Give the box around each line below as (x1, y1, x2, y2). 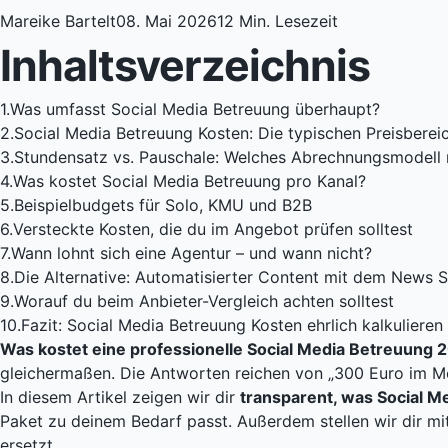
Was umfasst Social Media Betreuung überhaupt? (10, 99, 380, 120)
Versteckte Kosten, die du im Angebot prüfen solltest (13, 219, 413, 240)
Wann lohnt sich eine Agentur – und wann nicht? (11, 243, 372, 264)
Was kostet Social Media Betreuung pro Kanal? (13, 171, 366, 192)
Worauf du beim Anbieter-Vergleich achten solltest (14, 291, 394, 312)
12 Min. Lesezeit (217, 11, 338, 32)
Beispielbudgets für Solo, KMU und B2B (14, 195, 312, 216)
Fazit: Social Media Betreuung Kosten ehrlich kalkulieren (21, 315, 443, 336)
